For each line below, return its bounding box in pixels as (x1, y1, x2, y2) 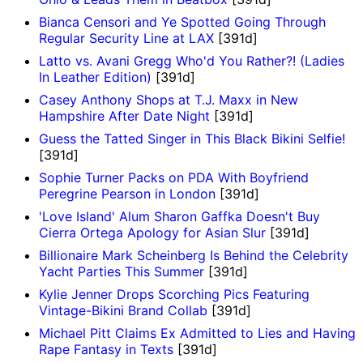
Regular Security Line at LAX (39, 30, 214, 47)
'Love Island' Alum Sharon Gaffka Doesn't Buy (39, 208, 320, 225)
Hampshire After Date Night (39, 108, 210, 125)
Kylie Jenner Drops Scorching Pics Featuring (39, 286, 310, 303)
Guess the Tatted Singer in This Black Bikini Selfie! (39, 130, 345, 147)
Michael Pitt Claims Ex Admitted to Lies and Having (39, 325, 356, 342)
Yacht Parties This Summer (39, 263, 204, 280)
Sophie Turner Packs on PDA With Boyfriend (39, 169, 309, 186)
